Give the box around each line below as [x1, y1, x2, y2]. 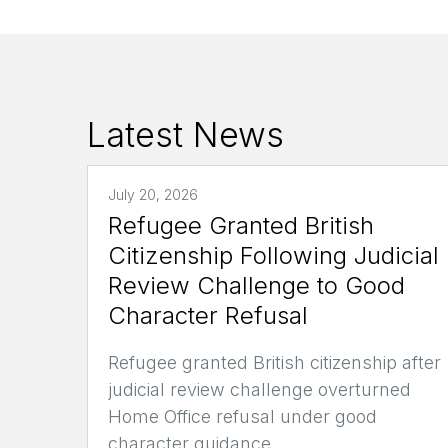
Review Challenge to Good [108, 270, 405, 300]
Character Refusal [108, 300, 308, 330]
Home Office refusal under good [108, 405, 377, 427]
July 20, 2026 [108, 185, 198, 203]
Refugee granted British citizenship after [108, 351, 441, 373]
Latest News [87, 114, 284, 155]
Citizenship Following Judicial [108, 240, 439, 270]
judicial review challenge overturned [108, 378, 411, 400]
